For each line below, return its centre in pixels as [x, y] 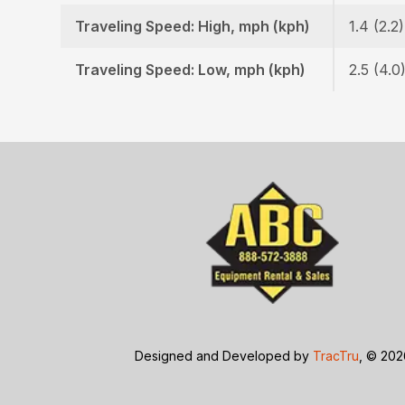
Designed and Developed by [224, 356]
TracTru [336, 356]
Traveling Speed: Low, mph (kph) [191, 70]
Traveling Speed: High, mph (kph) [193, 27]
